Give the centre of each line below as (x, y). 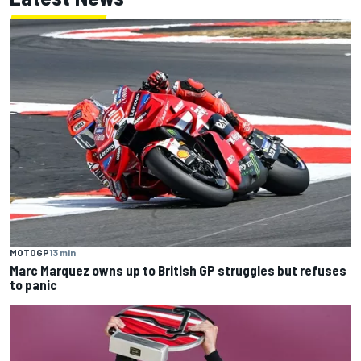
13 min (62, 253)
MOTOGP (29, 253)
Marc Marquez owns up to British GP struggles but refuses (178, 270)
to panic (33, 285)
